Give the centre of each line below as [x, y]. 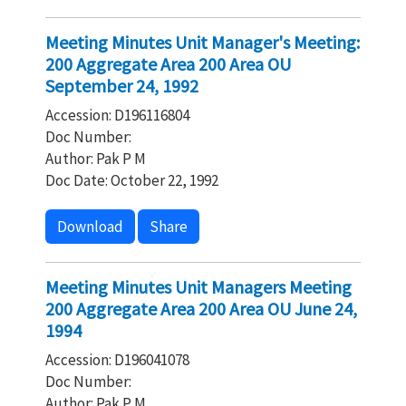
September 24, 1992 [122, 86]
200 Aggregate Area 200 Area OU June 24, [201, 309]
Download [90, 227]
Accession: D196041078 [117, 360]
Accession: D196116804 [117, 115]
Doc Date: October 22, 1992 [132, 180]
